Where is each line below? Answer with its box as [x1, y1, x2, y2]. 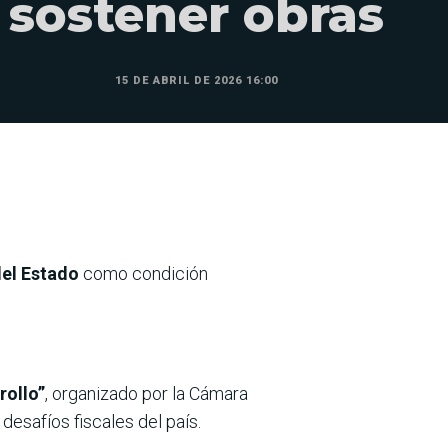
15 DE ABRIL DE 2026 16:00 [114, 74, 278, 88]
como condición [83, 262, 208, 284]
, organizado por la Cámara [45, 382, 248, 404]
